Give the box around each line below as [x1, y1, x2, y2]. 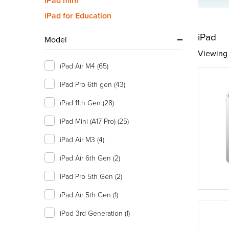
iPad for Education [44, 10, 111, 21]
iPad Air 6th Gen [60, 153, 113, 163]
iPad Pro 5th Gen [60, 171, 115, 181]
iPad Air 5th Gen [60, 190, 113, 199]
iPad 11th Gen [60, 98, 103, 107]
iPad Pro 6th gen [60, 79, 114, 89]
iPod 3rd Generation [60, 208, 125, 218]
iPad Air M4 [60, 61, 97, 71]
